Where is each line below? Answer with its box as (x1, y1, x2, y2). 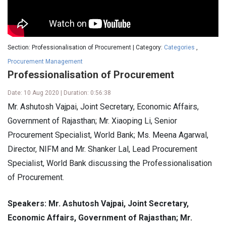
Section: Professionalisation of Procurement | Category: (8, 43, 164, 51)
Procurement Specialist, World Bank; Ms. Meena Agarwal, (8, 130, 208, 140)
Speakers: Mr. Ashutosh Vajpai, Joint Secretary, (8, 198, 189, 208)
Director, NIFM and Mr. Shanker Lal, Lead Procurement (8, 144, 197, 154)
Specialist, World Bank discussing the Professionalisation (8, 158, 212, 168)
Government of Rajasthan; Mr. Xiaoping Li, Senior (8, 116, 177, 126)
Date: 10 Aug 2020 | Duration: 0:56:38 (8, 89, 111, 96)
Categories (164, 43, 195, 51)
